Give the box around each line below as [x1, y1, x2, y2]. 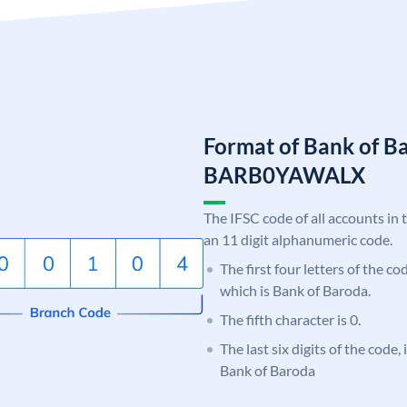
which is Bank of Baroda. [220, 281, 371, 299]
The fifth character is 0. [220, 310, 361, 328]
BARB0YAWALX [203, 161, 365, 188]
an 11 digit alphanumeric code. [203, 230, 392, 248]
